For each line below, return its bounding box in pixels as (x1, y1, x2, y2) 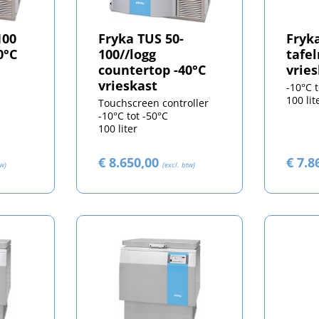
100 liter (98, 122, 137, 136)
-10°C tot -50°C (98, 109, 168, 123)
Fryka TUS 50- (98, 30, 184, 48)
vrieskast (98, 77, 157, 95)
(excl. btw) (162, 159, 195, 170)
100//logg (98, 46, 156, 63)
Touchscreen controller (98, 96, 209, 110)
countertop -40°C (98, 61, 206, 79)
